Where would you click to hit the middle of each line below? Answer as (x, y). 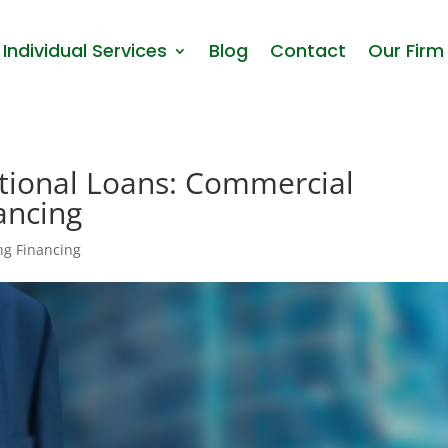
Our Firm (406, 50)
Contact (308, 50)
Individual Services (85, 50)
